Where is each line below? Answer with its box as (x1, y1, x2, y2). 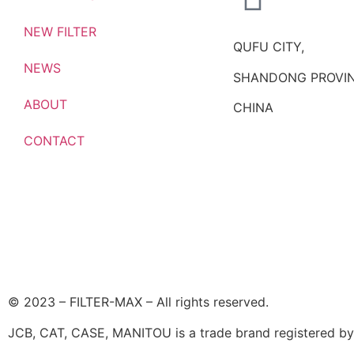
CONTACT (24, 133, 85, 149)
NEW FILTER (24, 24, 96, 40)
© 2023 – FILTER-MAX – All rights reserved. (8, 294, 269, 311)
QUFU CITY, (233, 39, 304, 55)
